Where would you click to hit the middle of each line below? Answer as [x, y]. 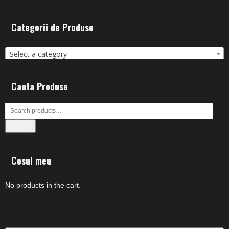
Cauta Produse [40, 86]
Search [20, 126]
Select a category [38, 54]
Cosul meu [31, 160]
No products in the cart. [43, 185]
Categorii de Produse [52, 27]
